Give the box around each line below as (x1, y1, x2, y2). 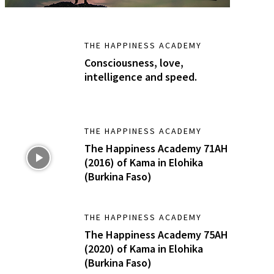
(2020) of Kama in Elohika (84, 241, 204, 256)
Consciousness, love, (84, 56, 184, 70)
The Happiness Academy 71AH (84, 141, 229, 156)
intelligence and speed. (84, 70, 198, 84)
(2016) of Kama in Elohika (84, 155, 204, 170)
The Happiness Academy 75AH (84, 227, 229, 242)
